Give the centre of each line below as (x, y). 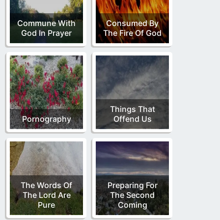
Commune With (46, 23)
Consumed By (132, 23)
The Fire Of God (132, 33)
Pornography (46, 119)
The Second (132, 195)
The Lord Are (46, 195)
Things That (132, 109)
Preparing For (132, 185)
